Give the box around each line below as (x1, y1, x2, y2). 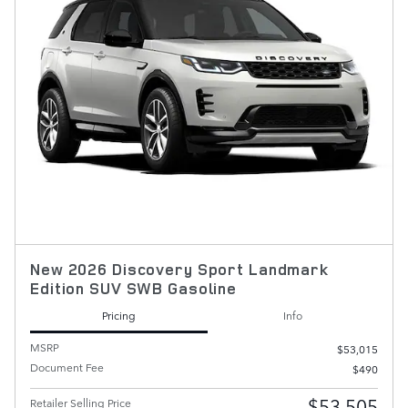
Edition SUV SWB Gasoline (30, 278, 237, 300)
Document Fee (30, 358, 104, 375)
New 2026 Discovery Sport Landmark (30, 259, 329, 280)
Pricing (102, 307, 136, 324)
